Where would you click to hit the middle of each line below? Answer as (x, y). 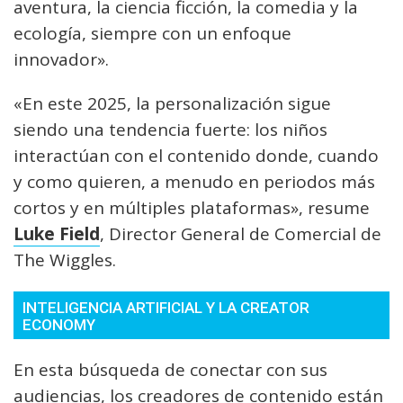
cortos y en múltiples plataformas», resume (192, 208)
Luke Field (57, 234)
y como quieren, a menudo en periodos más (194, 182)
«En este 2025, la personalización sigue (172, 104)
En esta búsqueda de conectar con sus (170, 370)
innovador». (61, 60)
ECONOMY (59, 325)
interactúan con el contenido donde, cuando (196, 156)
